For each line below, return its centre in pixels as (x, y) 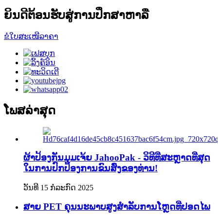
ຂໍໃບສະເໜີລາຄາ (31, 36)
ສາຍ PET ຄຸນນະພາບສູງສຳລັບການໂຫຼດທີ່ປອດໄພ (117, 206)
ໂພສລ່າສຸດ (30, 110)
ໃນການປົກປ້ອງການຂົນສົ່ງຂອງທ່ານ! (91, 168)
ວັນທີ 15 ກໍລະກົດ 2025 (58, 187)
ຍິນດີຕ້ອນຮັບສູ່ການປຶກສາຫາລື (76, 15)
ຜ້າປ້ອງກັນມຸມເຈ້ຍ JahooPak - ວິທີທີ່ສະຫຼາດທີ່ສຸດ (117, 158)
